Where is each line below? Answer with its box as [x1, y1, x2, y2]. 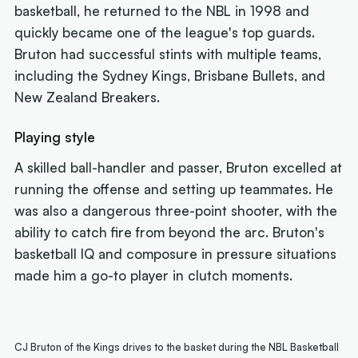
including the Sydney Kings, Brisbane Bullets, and [14, 66, 326, 84]
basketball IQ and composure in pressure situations [14, 245, 337, 263]
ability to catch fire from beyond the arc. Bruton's [14, 224, 325, 241]
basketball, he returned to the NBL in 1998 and [14, 2, 310, 19]
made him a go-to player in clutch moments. [14, 267, 293, 284]
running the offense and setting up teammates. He [14, 181, 334, 198]
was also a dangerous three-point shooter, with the [14, 202, 338, 220]
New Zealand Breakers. [14, 88, 161, 105]
